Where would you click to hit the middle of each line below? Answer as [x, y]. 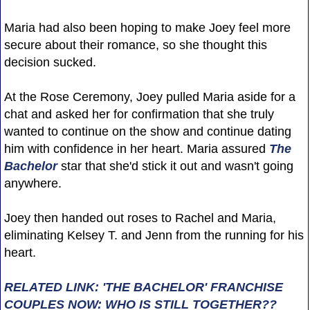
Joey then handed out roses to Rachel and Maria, [140, 218]
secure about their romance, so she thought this [135, 45]
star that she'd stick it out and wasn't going [177, 166]
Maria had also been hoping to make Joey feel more [147, 27]
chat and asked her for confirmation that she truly [139, 114]
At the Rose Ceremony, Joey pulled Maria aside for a [149, 97]
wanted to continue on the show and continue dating [147, 131]
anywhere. [33, 183]
